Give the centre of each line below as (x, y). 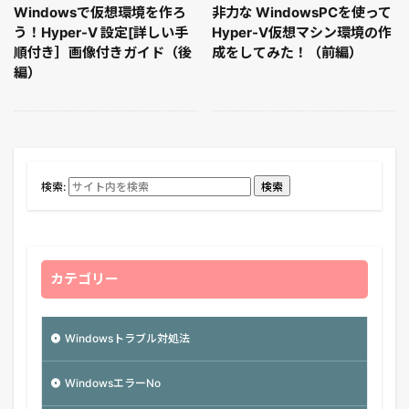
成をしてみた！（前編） (287, 53)
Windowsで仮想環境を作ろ (100, 13)
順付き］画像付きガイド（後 (103, 53)
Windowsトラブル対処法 (127, 339)
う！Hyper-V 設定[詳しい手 (101, 33)
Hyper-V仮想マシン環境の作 (301, 33)
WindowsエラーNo (113, 383)
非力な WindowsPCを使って (301, 13)
